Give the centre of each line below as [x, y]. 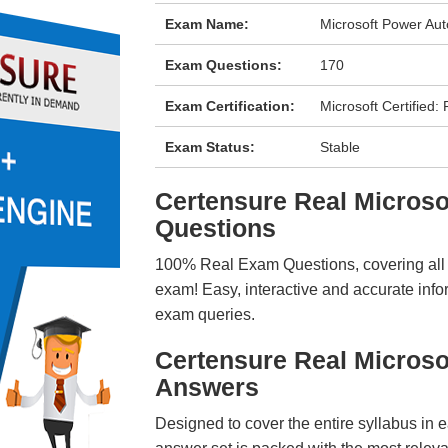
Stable [340, 147]
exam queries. [204, 314]
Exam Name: [206, 24]
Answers [206, 387]
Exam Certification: [229, 106]
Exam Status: [209, 147]
